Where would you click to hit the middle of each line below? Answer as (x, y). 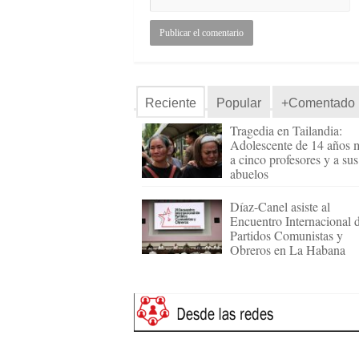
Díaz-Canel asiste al (280, 206)
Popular (239, 103)
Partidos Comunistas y (286, 235)
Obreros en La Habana (288, 250)
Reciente (171, 103)
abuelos (249, 173)
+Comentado (318, 103)
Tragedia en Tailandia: (286, 130)
